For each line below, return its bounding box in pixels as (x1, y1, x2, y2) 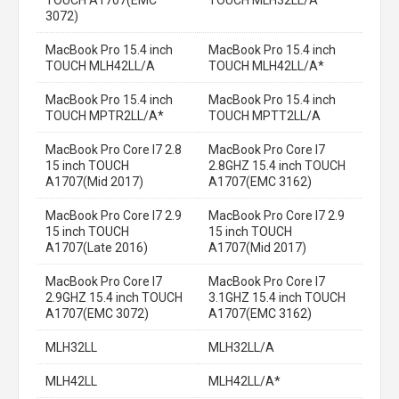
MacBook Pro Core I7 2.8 (45, 142, 182, 157)
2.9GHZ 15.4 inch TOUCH (45, 289, 183, 305)
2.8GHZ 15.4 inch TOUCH (208, 158, 346, 173)
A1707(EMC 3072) (45, 305, 149, 321)
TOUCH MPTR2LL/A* (45, 108, 164, 123)
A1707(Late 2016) (45, 240, 148, 255)
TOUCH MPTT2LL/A (208, 108, 321, 123)
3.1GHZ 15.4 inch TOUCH (208, 289, 346, 305)
